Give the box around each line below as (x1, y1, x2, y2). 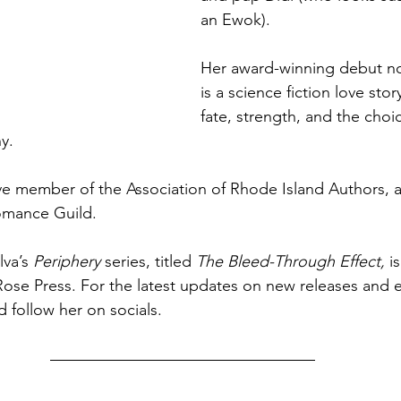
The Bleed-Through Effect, (192, 252, 389, 271)
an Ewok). (200, 10, 270, 30)
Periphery (33, 252, 105, 271)
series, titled (105, 252, 192, 271)
